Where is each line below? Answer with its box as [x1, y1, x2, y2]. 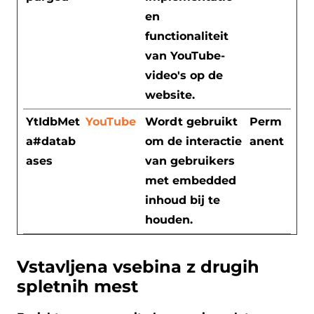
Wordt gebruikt [145, 114, 238, 128]
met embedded [145, 173, 236, 187]
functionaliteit [145, 29, 228, 43]
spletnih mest [17, 275, 138, 296]
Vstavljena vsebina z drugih [17, 256, 259, 277]
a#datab [26, 134, 76, 148]
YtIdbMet [26, 114, 80, 128]
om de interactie [145, 134, 242, 148]
